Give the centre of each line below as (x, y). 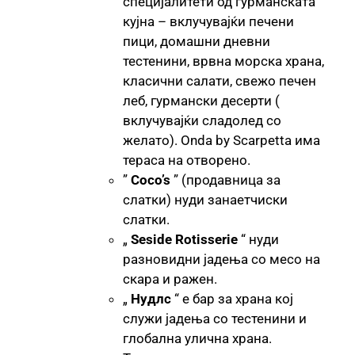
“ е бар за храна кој (232, 298)
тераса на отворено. (187, 160)
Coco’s (151, 179)
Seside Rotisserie (184, 239)
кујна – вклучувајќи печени (208, 21)
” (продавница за (225, 179)
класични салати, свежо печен (219, 80)
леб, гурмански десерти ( (201, 100)
